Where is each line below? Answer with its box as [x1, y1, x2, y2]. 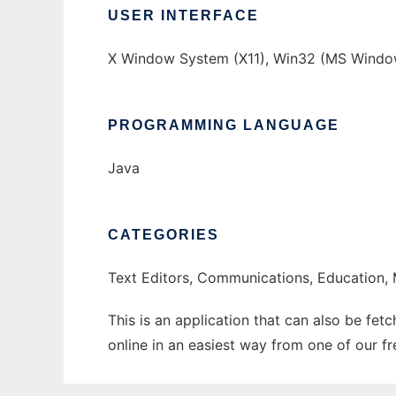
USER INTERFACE [108, 8, 259, 24]
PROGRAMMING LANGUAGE [108, 118, 339, 133]
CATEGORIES [108, 227, 219, 243]
